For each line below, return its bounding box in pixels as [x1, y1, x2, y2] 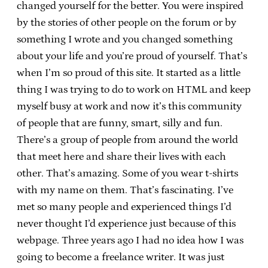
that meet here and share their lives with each [17, 150, 226, 163]
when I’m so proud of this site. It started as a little [17, 66, 240, 79]
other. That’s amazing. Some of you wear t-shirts [17, 167, 238, 179]
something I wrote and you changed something [17, 33, 233, 45]
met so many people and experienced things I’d [17, 200, 232, 213]
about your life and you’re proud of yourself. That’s [17, 50, 247, 62]
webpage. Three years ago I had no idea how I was [17, 234, 243, 246]
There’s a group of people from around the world [17, 133, 238, 146]
